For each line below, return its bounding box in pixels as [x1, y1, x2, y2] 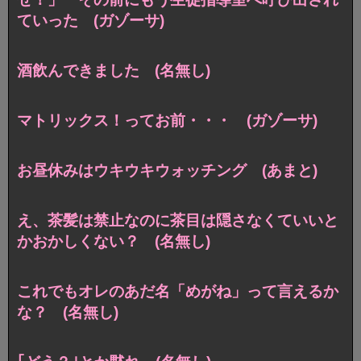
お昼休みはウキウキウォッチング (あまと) [17, 162, 317, 180]
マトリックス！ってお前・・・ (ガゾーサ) [17, 112, 317, 130]
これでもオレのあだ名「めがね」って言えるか [17, 283, 338, 301]
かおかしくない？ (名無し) [17, 233, 210, 251]
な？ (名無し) [17, 304, 118, 322]
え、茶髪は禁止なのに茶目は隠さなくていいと [17, 212, 338, 230]
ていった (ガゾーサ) [17, 12, 164, 30]
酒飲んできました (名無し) [17, 62, 210, 80]
